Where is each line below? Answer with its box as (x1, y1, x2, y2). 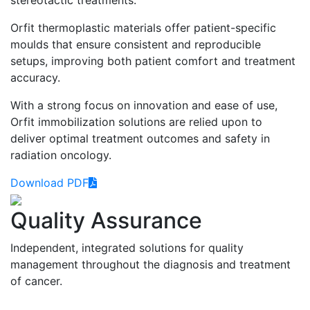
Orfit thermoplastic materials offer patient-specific (10, 20, 276, 35)
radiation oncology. (10, 147, 111, 162)
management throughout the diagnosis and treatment (10, 257, 291, 271)
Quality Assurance (10, 206, 202, 234)
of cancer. (10, 273, 62, 288)
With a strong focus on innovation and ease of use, (10, 98, 277, 112)
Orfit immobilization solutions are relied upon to (10, 114, 262, 129)
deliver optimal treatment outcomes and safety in (10, 131, 270, 145)
